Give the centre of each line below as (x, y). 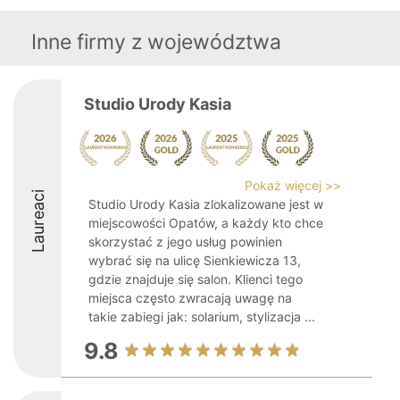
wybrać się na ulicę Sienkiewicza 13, (195, 260)
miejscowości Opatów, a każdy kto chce (206, 223)
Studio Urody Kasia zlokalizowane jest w (206, 204)
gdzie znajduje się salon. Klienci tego (196, 279)
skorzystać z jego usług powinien (185, 242)
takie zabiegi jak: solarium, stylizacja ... (202, 317)
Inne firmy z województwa (156, 42)
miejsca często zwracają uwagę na (190, 298)
